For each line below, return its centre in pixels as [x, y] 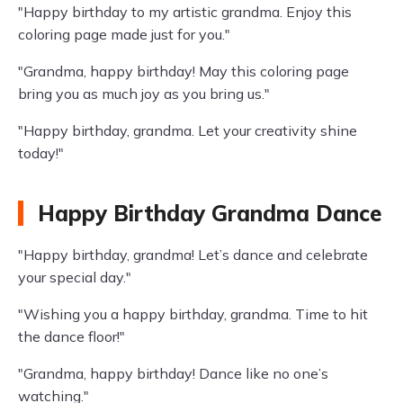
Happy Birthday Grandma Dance [210, 213]
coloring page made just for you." [124, 34]
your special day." [75, 277]
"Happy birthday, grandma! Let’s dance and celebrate [193, 255]
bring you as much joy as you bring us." [144, 94]
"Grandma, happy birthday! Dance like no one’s [173, 373]
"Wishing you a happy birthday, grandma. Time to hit [193, 314]
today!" [41, 153]
